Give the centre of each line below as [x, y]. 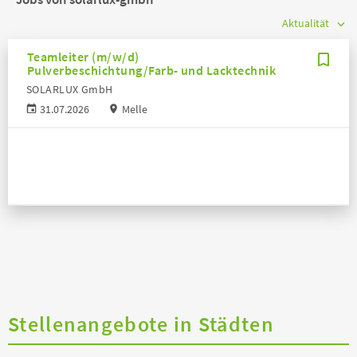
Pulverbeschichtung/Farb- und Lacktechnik [152, 71]
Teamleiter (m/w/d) [83, 57]
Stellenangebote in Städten [141, 324]
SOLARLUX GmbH [70, 90]
